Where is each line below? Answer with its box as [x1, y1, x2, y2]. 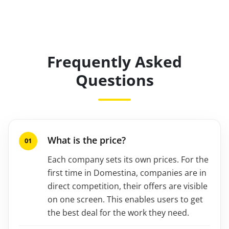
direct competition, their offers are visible [48, 180, 208, 192]
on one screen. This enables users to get [48, 193, 203, 205]
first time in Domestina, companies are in [48, 167, 207, 178]
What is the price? [48, 133, 126, 146]
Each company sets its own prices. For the [48, 153, 209, 165]
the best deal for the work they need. [48, 207, 189, 218]
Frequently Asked [47, 51, 182, 72]
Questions [75, 69, 154, 90]
